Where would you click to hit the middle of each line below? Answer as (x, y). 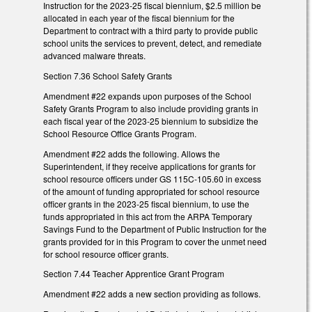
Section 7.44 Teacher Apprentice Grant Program (134, 274)
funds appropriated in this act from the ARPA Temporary (148, 216)
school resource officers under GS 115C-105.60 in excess (152, 178)
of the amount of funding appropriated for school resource (151, 191)
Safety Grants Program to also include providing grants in (151, 108)
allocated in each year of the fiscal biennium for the (139, 18)
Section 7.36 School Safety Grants (108, 75)
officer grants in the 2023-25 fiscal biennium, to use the (146, 203)
